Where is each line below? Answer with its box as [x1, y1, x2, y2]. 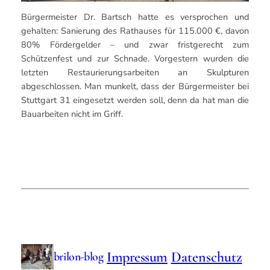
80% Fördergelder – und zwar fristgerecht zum [20, 39, 250, 51]
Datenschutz [171, 248, 242, 266]
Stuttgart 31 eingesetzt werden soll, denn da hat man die [20, 94, 250, 107]
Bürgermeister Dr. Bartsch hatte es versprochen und [20, 11, 250, 24]
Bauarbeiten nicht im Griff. [20, 108, 123, 121]
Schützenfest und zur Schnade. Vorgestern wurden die [20, 52, 250, 65]
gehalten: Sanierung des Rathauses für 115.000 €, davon [20, 25, 250, 37]
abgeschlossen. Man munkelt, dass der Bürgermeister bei [20, 80, 250, 93]
